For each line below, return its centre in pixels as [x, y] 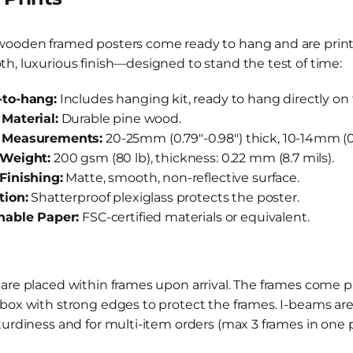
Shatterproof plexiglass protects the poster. [163, 198]
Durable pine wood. [119, 119]
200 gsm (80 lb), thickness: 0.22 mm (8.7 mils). [192, 158]
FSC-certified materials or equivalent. [194, 217]
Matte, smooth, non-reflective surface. [181, 178]
